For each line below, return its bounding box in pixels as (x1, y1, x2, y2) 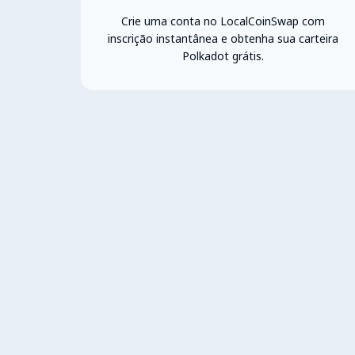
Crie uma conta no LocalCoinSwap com (120, 13, 325, 29)
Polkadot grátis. (181, 48, 264, 63)
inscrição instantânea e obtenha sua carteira (107, 30, 338, 46)
